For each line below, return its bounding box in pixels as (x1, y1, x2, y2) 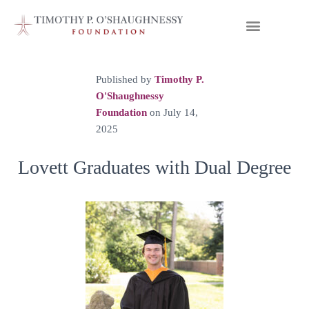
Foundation (96, 107, 147, 118)
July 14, (163, 107, 198, 118)
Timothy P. (154, 74, 204, 85)
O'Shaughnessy (96, 90, 164, 101)
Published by (96, 74, 154, 85)
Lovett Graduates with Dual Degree (18, 157, 291, 178)
